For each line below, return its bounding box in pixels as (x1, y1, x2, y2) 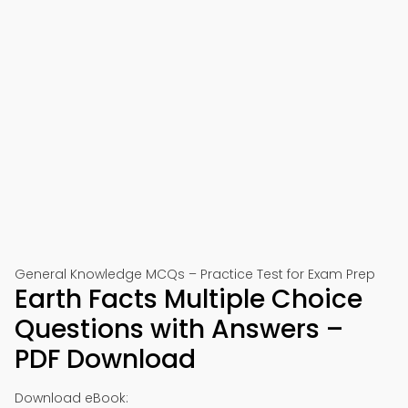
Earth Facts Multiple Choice (15, 281, 362, 317)
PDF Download (15, 342, 196, 377)
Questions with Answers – (15, 311, 343, 347)
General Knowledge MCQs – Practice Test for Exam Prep (15, 265, 375, 283)
